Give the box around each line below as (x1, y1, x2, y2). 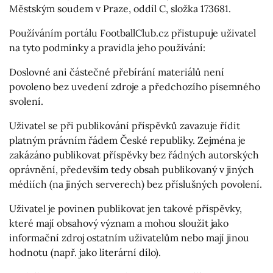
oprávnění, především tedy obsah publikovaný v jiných (9, 163, 254, 175)
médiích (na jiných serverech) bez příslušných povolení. (9, 177, 262, 190)
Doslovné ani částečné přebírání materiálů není (9, 65, 224, 78)
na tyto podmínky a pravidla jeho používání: (9, 41, 205, 54)
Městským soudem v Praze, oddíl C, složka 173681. (9, 2, 231, 15)
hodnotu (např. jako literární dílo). (9, 246, 161, 258)
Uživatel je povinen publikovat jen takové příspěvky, (9, 202, 242, 214)
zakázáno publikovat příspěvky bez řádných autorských (9, 148, 259, 161)
